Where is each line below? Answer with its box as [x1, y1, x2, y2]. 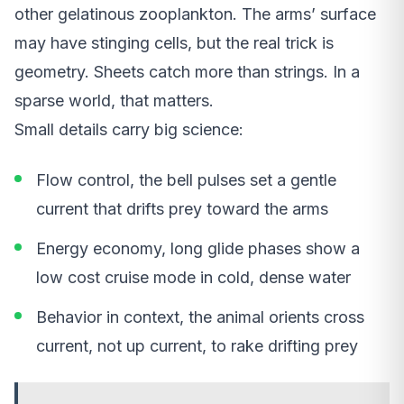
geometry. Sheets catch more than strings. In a [14, 61, 360, 81]
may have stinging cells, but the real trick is [14, 32, 334, 52]
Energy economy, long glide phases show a [36, 238, 360, 258]
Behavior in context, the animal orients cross [36, 307, 364, 326]
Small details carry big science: [14, 119, 243, 139]
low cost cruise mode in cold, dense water [36, 267, 351, 287]
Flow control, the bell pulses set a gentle [36, 170, 336, 189]
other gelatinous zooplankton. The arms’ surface [14, 4, 376, 23]
